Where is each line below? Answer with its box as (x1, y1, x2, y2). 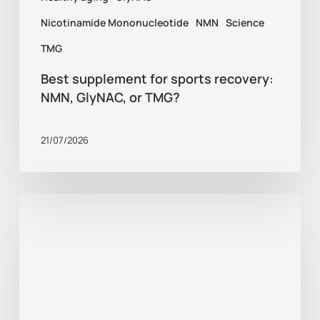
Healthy (18, 196, 59, 212)
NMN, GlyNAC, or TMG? (40, 88, 180, 106)
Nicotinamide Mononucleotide (40, 15, 189, 29)
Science (225, 15, 264, 29)
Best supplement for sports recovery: (40, 69, 274, 87)
